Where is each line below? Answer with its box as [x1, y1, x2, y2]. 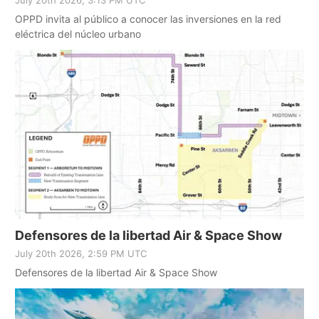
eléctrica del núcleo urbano [15, 27, 141, 40]
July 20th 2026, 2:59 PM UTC [15, 247, 147, 259]
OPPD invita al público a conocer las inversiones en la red [15, 12, 281, 25]
